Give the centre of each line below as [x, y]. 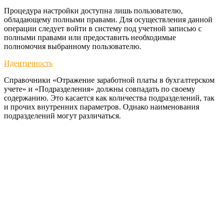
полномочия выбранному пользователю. [73, 46]
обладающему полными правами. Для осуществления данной [108, 19]
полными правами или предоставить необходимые [90, 37]
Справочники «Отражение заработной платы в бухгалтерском [109, 80]
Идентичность [28, 63]
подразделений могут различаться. [62, 115]
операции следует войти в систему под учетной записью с [103, 28]
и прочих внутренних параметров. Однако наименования [102, 107]
